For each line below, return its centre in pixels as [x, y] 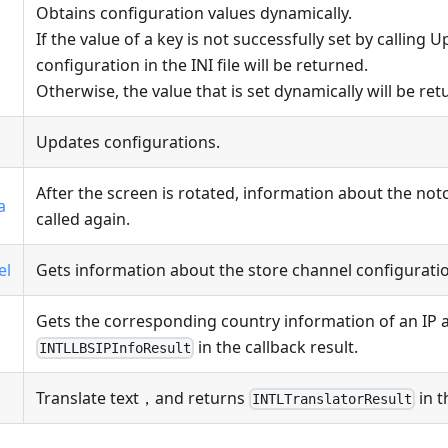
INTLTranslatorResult [332, 398]
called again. [83, 218]
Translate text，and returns [142, 397]
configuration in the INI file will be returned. [202, 64]
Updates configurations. [128, 141]
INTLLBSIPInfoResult [115, 347]
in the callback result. [276, 346]
